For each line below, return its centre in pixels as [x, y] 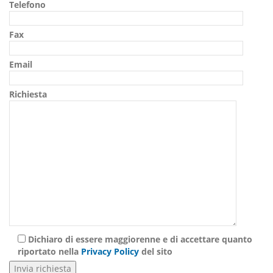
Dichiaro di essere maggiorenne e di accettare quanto [140, 239]
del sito [156, 251]
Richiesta [28, 94]
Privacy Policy [110, 251]
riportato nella [49, 251]
